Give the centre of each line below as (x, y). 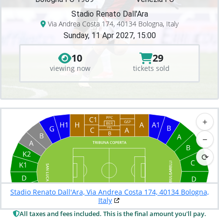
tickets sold (151, 68)
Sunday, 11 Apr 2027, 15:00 (109, 35)
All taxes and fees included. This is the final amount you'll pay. (113, 214)
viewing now (70, 68)
